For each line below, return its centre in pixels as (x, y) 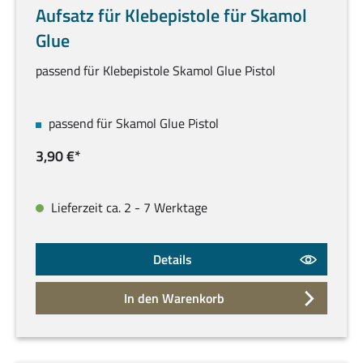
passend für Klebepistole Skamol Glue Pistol (156, 71)
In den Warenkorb (175, 299)
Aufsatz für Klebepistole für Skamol (171, 16)
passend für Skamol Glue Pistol (134, 124)
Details (173, 260)
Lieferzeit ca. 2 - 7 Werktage (128, 208)
